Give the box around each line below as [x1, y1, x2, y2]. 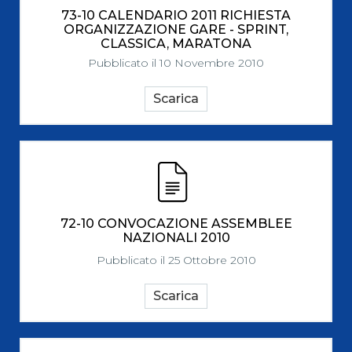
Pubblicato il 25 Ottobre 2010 [96, 253, 256, 267]
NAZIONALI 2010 [122, 230, 230, 245]
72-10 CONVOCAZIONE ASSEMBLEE [60, 216, 292, 231]
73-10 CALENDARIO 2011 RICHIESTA [61, 8, 291, 23]
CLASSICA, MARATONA [101, 36, 251, 51]
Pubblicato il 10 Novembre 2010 [88, 56, 264, 70]
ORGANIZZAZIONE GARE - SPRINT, [64, 22, 288, 37]
